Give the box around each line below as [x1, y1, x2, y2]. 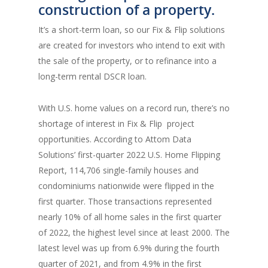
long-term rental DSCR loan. [38, 71, 147, 83]
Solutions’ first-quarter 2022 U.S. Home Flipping [38, 149, 220, 161]
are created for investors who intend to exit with [38, 39, 225, 51]
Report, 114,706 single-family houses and [38, 165, 199, 176]
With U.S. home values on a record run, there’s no [38, 102, 230, 114]
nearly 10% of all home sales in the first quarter [38, 211, 221, 223]
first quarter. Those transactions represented [38, 196, 212, 208]
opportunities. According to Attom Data [38, 133, 191, 145]
